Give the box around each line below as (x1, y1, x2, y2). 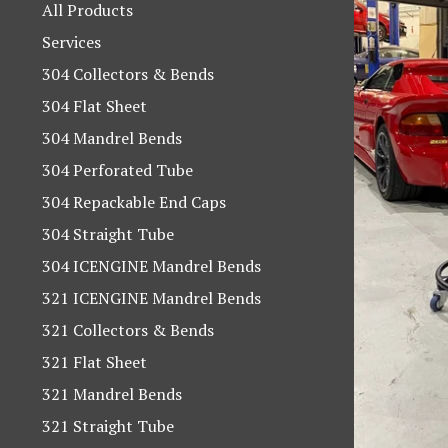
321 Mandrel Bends (42, 383, 182, 405)
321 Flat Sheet (42, 351, 147, 373)
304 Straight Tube (42, 223, 174, 245)
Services (42, 31, 101, 53)
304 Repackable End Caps (42, 191, 226, 213)
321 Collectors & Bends (42, 319, 214, 341)
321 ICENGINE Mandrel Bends (42, 287, 261, 309)
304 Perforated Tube (42, 159, 193, 181)
